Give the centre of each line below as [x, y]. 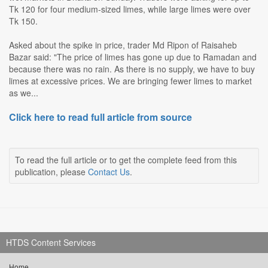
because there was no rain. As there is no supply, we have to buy [132, 69]
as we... [24, 93]
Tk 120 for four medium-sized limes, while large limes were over [130, 9]
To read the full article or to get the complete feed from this [126, 160]
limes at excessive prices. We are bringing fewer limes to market [130, 81]
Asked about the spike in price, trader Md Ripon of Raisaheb [123, 45]
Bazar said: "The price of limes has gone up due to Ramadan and [133, 57]
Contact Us [109, 172]
